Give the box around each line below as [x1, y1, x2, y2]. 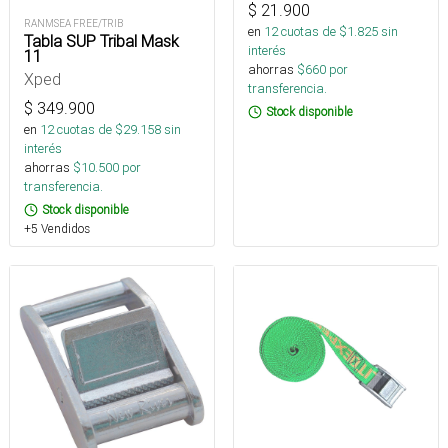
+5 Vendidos [24, 221, 90, 237]
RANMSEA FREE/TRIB [24, 17, 123, 31]
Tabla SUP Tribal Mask [24, 31, 179, 52]
